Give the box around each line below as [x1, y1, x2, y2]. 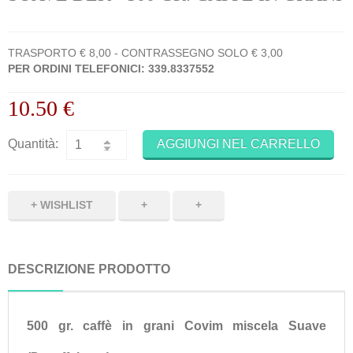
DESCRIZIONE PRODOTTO [8, 262, 170, 277]
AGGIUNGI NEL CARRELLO [157, 137, 320, 151]
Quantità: [8, 137, 58, 151]
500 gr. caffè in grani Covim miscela [26, 318, 289, 333]
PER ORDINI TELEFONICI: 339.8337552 [8, 62, 214, 76]
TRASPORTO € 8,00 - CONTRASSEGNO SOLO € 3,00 [8, 46, 283, 60]
